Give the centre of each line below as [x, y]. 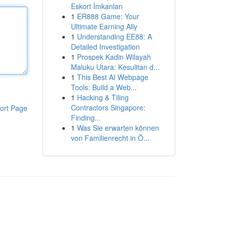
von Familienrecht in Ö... [110, 138]
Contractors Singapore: [108, 107]
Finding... [86, 118]
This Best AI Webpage [112, 77]
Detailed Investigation [105, 47]
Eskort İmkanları [97, 6]
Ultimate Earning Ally [104, 26]
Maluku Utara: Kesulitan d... [115, 67]
